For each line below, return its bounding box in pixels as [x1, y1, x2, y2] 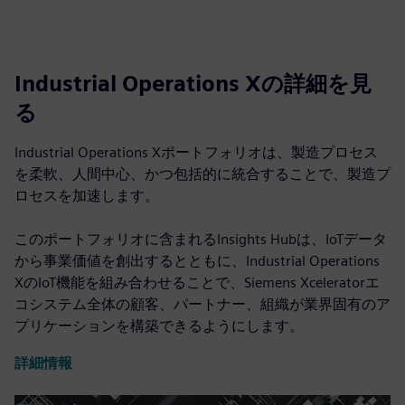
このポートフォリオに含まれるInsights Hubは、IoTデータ [14, 231, 387, 249]
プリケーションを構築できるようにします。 [14, 317, 304, 335]
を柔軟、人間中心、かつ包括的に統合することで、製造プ [14, 165, 391, 184]
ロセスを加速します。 [14, 187, 159, 205]
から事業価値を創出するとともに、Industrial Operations [14, 252, 380, 270]
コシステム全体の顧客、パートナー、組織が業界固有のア [14, 296, 391, 314]
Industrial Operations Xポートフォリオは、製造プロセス [14, 144, 378, 162]
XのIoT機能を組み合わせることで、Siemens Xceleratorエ [14, 274, 380, 292]
